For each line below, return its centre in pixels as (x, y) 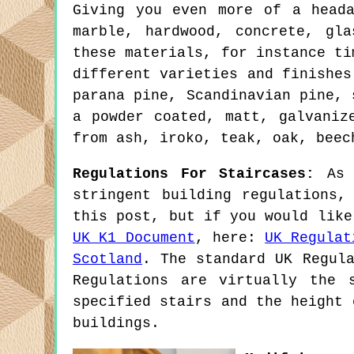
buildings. (116, 324)
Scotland (107, 260)
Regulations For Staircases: (194, 174)
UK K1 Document (134, 238)
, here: (230, 238)
